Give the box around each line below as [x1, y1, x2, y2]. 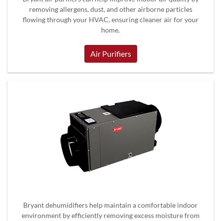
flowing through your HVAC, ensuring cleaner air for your [22, 15, 199, 24]
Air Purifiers [90, 48, 131, 58]
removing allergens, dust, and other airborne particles [29, 4, 192, 13]
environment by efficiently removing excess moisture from [21, 211, 200, 220]
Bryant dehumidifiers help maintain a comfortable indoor [23, 200, 198, 209]
